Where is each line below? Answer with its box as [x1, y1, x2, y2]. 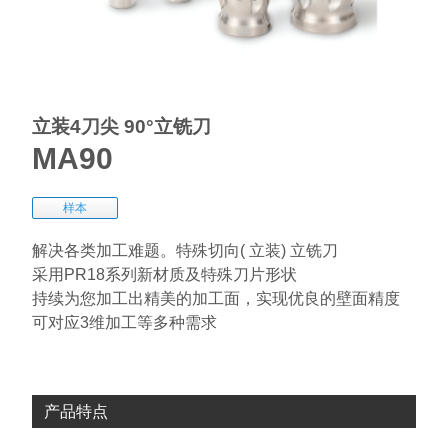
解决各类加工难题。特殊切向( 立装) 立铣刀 [31, 242, 338, 260]
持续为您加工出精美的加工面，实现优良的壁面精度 [31, 290, 400, 308]
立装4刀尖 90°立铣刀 [31, 116, 211, 138]
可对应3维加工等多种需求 [31, 314, 217, 332]
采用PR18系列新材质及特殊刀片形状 [31, 266, 297, 284]
